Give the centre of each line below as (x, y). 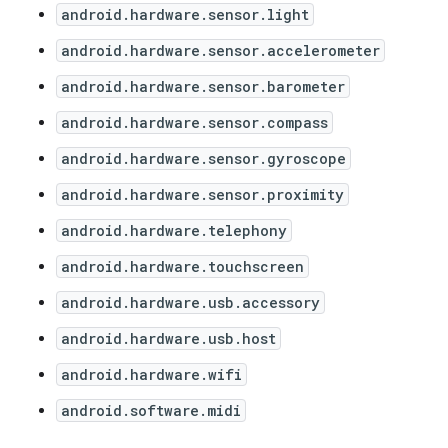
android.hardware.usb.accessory (190, 302)
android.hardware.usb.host (168, 338)
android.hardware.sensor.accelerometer (220, 50)
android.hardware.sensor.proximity (202, 194)
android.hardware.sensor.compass (194, 122)
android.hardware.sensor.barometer (203, 86)
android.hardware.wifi (151, 374)
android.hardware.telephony (174, 230)
